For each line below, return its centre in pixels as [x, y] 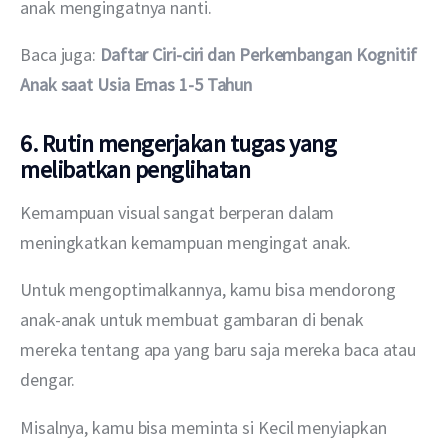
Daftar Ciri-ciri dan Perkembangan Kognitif [260, 54]
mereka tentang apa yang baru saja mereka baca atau [220, 350]
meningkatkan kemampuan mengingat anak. [186, 243]
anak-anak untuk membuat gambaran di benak [194, 320]
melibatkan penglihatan [135, 169]
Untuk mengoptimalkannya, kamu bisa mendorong [210, 290]
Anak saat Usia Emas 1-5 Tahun [136, 84]
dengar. [48, 380]
